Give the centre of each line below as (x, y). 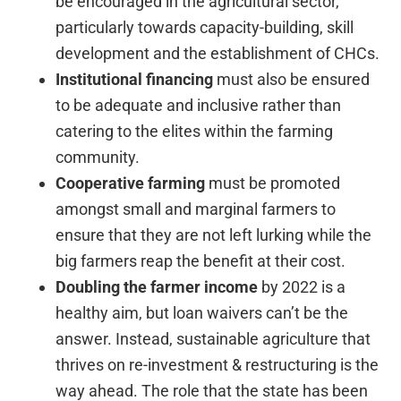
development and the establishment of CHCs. (218, 53)
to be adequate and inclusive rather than (199, 105)
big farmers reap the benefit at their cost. (201, 260)
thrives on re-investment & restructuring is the (218, 364)
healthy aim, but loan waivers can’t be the (202, 312)
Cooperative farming (131, 183)
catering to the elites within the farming (195, 131)
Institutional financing (135, 79)
